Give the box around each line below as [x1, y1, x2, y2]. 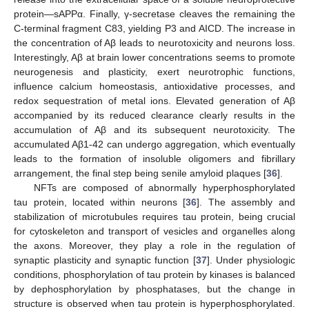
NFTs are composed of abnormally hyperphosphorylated [33, 181, 295, 193]
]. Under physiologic [206, 254, 296, 266]
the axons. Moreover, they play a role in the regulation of [14, 239, 295, 251]
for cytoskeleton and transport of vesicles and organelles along [14, 225, 295, 237]
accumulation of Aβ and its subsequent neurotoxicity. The [14, 123, 295, 135]
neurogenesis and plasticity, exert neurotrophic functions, [14, 66, 295, 77]
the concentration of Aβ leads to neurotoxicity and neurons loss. [14, 37, 295, 48]
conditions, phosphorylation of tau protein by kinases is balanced [14, 268, 295, 280]
